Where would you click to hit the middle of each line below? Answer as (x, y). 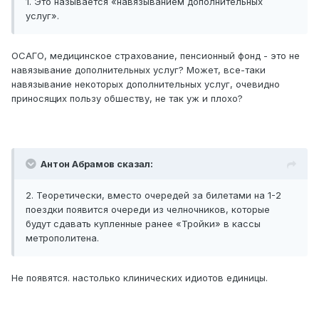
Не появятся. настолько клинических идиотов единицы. (140, 278)
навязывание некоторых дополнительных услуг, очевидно (146, 84)
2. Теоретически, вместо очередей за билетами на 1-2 (153, 195)
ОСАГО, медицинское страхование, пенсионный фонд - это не (156, 56)
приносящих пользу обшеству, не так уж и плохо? (127, 99)
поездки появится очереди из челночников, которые (148, 210)
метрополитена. (62, 238)
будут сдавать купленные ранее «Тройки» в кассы (143, 224)
